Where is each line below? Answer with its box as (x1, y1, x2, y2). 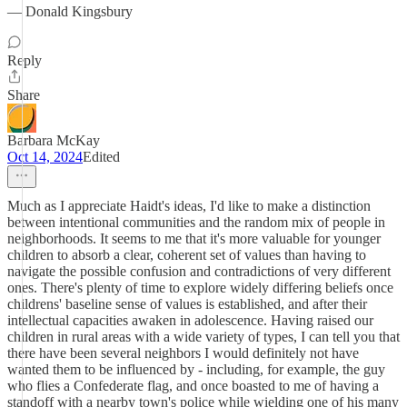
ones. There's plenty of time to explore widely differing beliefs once (7, 280, 393, 295)
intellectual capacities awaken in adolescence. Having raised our (7, 313, 373, 328)
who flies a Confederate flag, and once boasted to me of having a (7, 378, 379, 393)
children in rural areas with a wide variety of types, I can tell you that (7, 329, 400, 344)
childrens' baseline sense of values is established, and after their (7, 296, 367, 312)
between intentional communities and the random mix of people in (7, 214, 385, 230)
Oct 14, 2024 (7, 149, 83, 164)
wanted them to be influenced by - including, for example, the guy (7, 362, 385, 377)
